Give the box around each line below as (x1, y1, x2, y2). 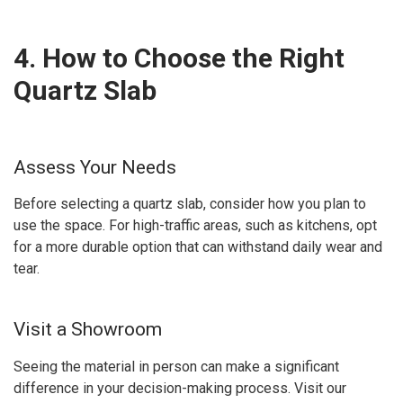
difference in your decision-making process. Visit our (13, 379, 346, 397)
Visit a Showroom (13, 318, 162, 340)
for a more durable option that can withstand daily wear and (13, 238, 382, 256)
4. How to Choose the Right (13, 41, 345, 74)
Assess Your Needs (13, 156, 176, 178)
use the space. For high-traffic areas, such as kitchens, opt (13, 217, 377, 235)
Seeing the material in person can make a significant (13, 357, 339, 375)
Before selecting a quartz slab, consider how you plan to (13, 195, 366, 213)
